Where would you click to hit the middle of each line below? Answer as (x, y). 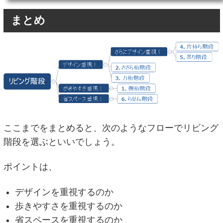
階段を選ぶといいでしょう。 (61, 142)
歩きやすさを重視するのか (68, 206)
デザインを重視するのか (64, 192)
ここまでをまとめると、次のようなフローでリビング (111, 128)
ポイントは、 (30, 167)
